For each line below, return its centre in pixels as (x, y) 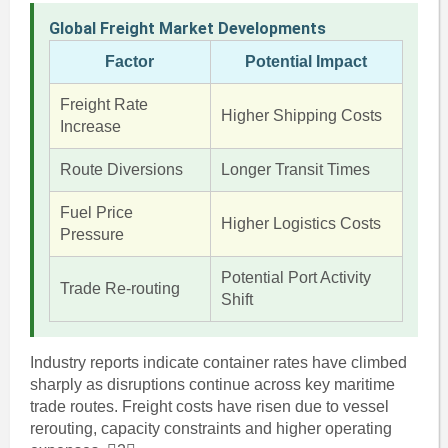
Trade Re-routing (119, 288)
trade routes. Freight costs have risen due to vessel (209, 406)
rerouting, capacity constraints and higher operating (210, 428)
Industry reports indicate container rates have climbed (218, 362)
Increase (90, 126)
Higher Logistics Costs (300, 223)
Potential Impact (306, 61)
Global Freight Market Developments (187, 28)
